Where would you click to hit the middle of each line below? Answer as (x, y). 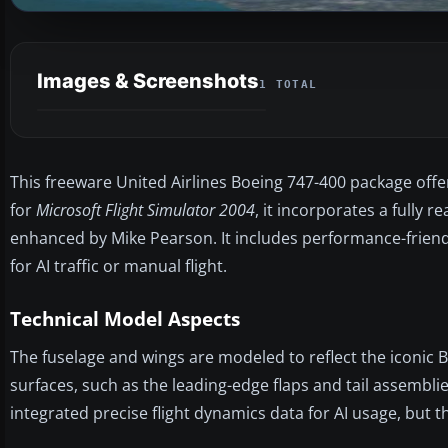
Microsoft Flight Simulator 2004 (145, 209)
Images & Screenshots (148, 80)
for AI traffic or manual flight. (118, 265)
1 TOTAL (288, 84)
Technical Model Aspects (125, 318)
